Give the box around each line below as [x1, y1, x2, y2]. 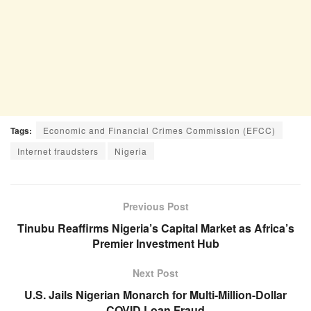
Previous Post [122, 199, 189, 214]
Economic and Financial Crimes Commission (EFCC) [43, 124, 276, 137]
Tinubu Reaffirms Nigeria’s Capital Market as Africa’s [17, 220, 294, 237]
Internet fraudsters [17, 145, 99, 158]
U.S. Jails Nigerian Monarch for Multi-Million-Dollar [24, 287, 287, 303]
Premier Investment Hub [92, 235, 219, 252]
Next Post [133, 266, 178, 280]
